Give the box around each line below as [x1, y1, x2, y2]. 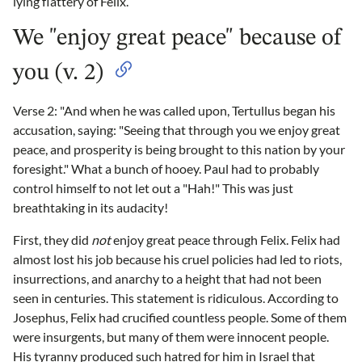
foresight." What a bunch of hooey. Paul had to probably [13, 161, 319, 177]
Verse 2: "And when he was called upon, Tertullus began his [13, 103, 335, 119]
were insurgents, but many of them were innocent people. [13, 329, 329, 345]
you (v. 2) [13, 61, 103, 86]
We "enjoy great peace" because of [13, 27, 342, 51]
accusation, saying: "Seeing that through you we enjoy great [13, 122, 340, 138]
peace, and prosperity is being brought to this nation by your [13, 141, 345, 158]
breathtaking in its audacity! [13, 200, 168, 216]
